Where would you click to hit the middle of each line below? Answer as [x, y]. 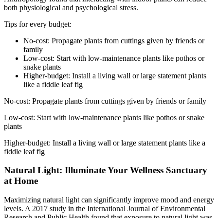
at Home [21, 181]
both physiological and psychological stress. [71, 7]
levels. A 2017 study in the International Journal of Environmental [105, 208]
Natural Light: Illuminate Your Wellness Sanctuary [106, 170]
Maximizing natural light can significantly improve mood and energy [109, 200]
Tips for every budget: [38, 24]
